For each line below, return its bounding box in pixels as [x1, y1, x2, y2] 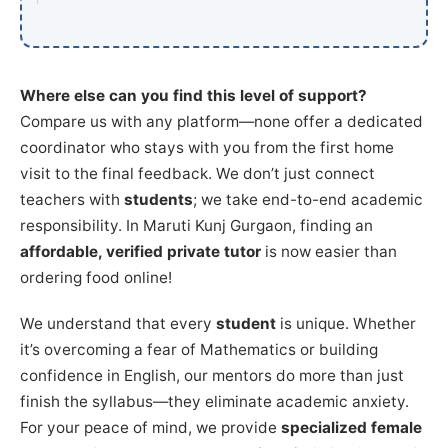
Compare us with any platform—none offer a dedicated [20, 111, 423, 131]
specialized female [281, 417, 422, 437]
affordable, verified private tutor [20, 241, 261, 261]
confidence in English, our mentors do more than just [20, 365, 404, 385]
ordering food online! [20, 267, 172, 287]
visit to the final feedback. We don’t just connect [20, 163, 375, 183]
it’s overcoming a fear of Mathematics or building [20, 339, 378, 359]
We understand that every [20, 313, 216, 333]
